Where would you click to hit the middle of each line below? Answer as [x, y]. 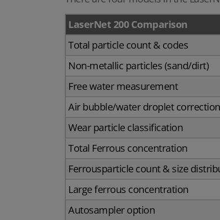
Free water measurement [123, 86]
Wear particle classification [125, 128]
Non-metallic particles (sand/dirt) [138, 66]
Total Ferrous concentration [128, 148]
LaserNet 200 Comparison [128, 25]
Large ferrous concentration [128, 190]
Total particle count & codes [128, 45]
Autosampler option [111, 210]
